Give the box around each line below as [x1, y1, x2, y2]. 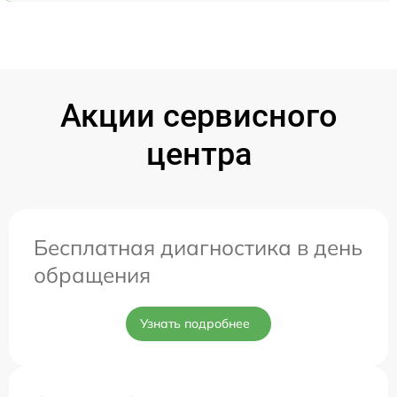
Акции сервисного [59, 97, 338, 135]
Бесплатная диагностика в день [34, 233, 362, 261]
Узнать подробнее [140, 315, 250, 331]
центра [145, 135, 252, 173]
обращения [34, 261, 151, 288]
